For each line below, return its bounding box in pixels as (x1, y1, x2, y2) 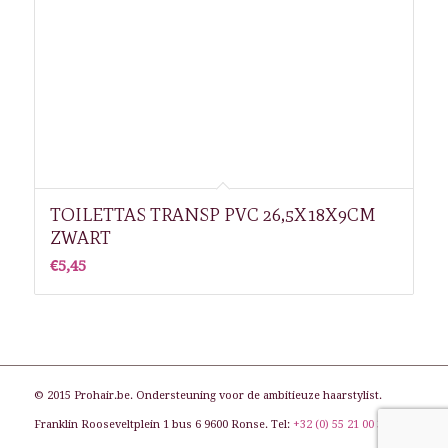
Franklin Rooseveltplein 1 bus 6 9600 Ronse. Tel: (33, 418, 293, 431)
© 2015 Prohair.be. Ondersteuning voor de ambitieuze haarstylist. (33, 389, 382, 402)
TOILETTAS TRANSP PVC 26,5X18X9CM (49, 204, 375, 226)
